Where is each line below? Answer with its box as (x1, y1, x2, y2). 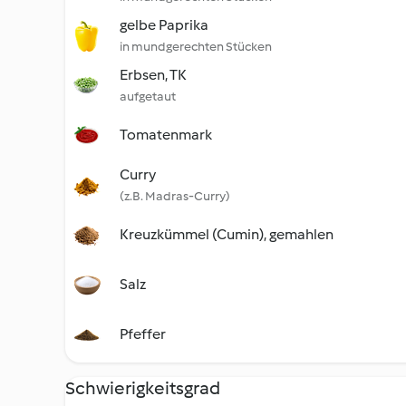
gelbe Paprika (120, 16, 208, 34)
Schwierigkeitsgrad (65, 377, 220, 399)
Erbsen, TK (120, 66, 187, 83)
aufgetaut (120, 89, 176, 104)
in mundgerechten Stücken (120, 39, 272, 54)
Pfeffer (120, 325, 166, 343)
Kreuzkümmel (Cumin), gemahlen (120, 226, 333, 243)
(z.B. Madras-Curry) (120, 188, 230, 204)
